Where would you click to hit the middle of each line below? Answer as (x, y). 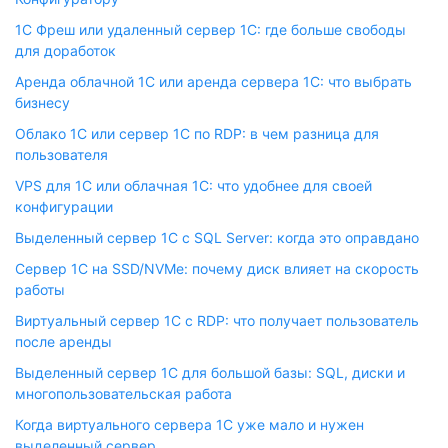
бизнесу (42, 102)
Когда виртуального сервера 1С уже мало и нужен (189, 424)
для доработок (65, 50)
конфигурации (64, 206)
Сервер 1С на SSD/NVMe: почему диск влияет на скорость (217, 268)
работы (40, 289)
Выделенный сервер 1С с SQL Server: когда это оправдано (217, 237)
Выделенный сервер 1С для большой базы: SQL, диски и (210, 372)
